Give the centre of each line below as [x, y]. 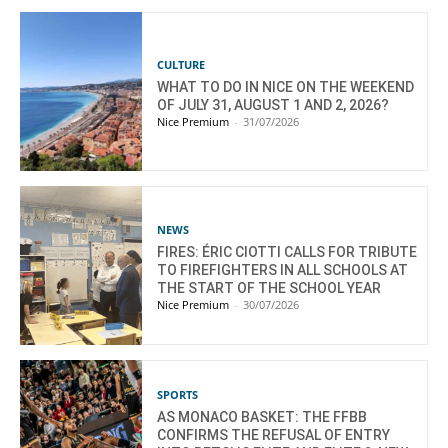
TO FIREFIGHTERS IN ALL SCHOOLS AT [283, 269]
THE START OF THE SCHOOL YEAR [269, 287]
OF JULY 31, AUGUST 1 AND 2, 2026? [273, 104]
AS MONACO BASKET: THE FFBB [262, 416]
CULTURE [181, 64]
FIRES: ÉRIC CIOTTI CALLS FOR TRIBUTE [287, 251]
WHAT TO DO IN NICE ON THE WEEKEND [286, 86]
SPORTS [178, 394]
